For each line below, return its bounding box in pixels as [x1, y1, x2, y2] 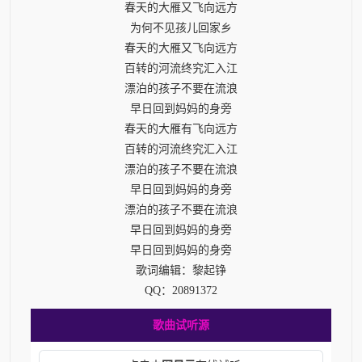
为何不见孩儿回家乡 [130, 21, 232, 34]
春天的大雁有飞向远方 [124, 122, 238, 135]
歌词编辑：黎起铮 [136, 263, 226, 276]
